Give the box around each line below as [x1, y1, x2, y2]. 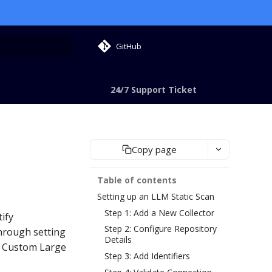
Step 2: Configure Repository [104, 223, 217, 235]
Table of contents [97, 174, 177, 186]
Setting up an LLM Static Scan [97, 190, 214, 202]
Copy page [131, 143, 177, 155]
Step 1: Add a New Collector [104, 206, 214, 219]
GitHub [116, 40, 141, 52]
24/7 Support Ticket [110, 84, 197, 95]
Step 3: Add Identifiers [104, 250, 190, 262]
